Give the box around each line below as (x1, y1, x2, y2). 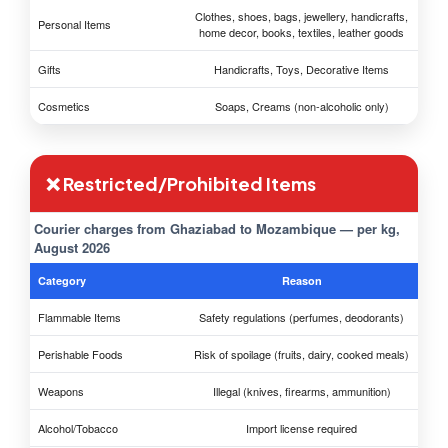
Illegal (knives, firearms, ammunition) (212, 383, 391, 400)
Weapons (38, 383, 84, 400)
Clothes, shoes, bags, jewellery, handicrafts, (195, 8, 408, 25)
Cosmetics (38, 98, 90, 115)
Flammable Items (38, 309, 121, 326)
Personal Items (38, 16, 111, 33)
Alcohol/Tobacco (38, 420, 118, 437)
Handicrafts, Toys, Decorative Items (214, 61, 389, 78)
